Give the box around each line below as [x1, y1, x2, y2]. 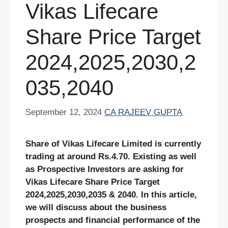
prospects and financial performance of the [25, 215, 200, 225]
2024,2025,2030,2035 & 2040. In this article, [25, 190, 197, 200]
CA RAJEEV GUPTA [104, 107, 182, 118]
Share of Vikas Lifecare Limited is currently [25, 139, 201, 149]
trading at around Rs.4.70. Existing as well [25, 152, 196, 162]
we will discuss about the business [25, 203, 166, 213]
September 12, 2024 [25, 107, 102, 118]
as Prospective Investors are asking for [25, 164, 184, 175]
